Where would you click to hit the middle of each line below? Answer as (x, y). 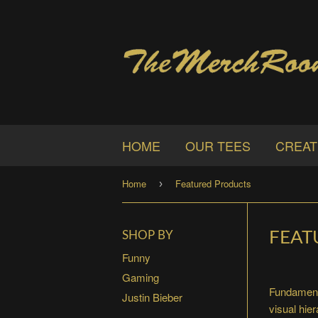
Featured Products (213, 183)
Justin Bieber (152, 297)
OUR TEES (218, 146)
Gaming (141, 278)
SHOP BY (148, 235)
